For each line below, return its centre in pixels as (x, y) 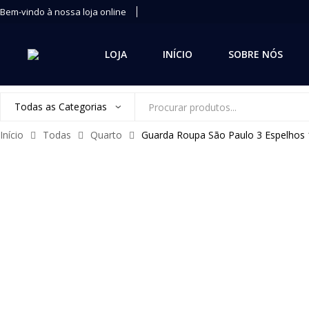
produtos (156, 147)
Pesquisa (155, 114)
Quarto (106, 135)
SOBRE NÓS (256, 54)
